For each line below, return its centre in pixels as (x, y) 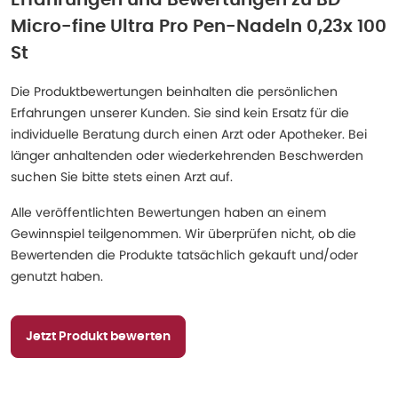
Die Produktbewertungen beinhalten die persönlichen (174, 92)
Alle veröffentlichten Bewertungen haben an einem (168, 212)
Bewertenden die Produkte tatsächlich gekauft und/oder (184, 255)
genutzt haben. (57, 276)
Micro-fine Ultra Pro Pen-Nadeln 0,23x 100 (199, 27)
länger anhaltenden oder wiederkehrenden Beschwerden (187, 155)
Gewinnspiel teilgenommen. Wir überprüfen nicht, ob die (183, 234)
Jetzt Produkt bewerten (98, 337)
